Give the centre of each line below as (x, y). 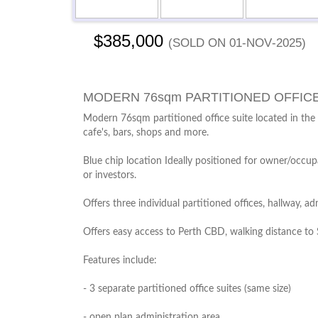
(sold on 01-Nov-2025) (237, 41)
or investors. (110, 175)
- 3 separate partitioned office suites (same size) (187, 289)
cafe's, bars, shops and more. (146, 133)
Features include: (120, 261)
